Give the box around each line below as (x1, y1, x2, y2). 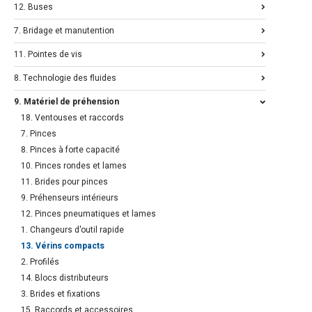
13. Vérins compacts (21, 240, 104, 253)
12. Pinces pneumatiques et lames (21, 208, 156, 221)
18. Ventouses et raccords (21, 111, 124, 125)
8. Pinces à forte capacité (21, 143, 120, 157)
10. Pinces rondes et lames (21, 159, 127, 173)
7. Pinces (21, 127, 56, 141)
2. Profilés (21, 256, 59, 269)
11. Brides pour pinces (21, 175, 108, 189)
